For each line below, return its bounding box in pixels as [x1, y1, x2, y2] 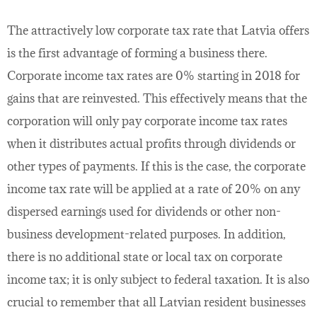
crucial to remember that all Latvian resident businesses [7, 294, 306, 311]
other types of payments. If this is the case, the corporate [7, 158, 306, 175]
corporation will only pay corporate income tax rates [7, 113, 287, 129]
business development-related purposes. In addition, [7, 226, 286, 243]
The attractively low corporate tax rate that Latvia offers [7, 23, 309, 39]
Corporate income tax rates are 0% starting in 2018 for [7, 68, 300, 84]
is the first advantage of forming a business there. [7, 45, 267, 62]
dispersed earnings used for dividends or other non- [7, 204, 281, 220]
